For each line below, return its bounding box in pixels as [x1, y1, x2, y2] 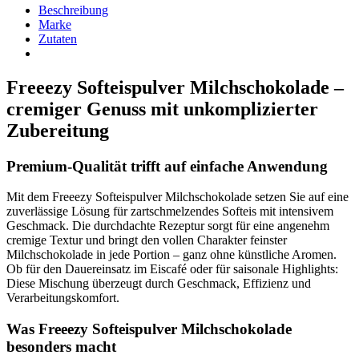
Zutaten [38, 31, 77, 46]
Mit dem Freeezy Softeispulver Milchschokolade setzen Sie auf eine [6, 190, 349, 204]
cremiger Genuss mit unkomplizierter [6, 98, 318, 119]
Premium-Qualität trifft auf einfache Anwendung [6, 157, 328, 175]
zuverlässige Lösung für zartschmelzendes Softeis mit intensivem [6, 204, 333, 219]
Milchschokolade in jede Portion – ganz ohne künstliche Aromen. [6, 248, 337, 262]
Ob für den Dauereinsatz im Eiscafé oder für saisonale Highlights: [6, 262, 338, 276]
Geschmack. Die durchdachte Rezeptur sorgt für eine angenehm [6, 219, 329, 233]
